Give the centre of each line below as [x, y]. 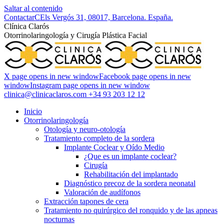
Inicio [33, 111]
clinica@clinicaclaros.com [45, 94]
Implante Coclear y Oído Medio [114, 147]
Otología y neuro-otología [85, 129]
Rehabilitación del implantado [131, 174]
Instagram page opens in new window [90, 85]
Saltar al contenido [33, 8]
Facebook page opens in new [145, 76]
